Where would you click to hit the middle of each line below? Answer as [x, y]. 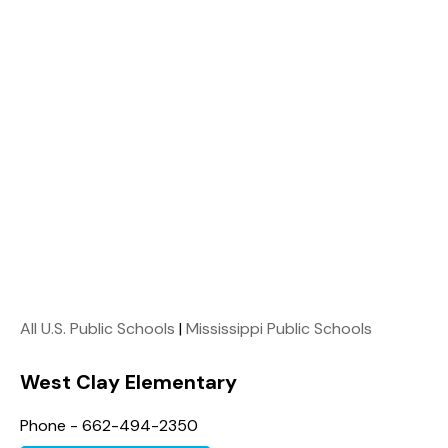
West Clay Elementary [128, 381]
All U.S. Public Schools [97, 328]
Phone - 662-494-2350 [109, 425]
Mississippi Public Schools [279, 328]
